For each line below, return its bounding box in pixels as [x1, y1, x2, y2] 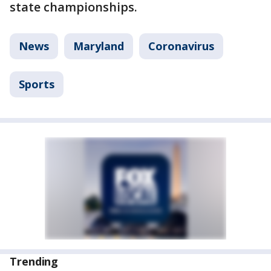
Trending [10, 254, 59, 269]
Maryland [73, 39, 124, 53]
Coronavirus [148, 39, 214, 53]
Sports [19, 77, 54, 91]
